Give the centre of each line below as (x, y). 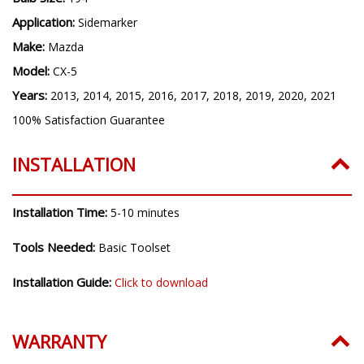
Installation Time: (61, 212)
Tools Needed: (55, 247)
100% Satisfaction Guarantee (89, 119)
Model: (32, 70)
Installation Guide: (63, 282)
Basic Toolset (134, 247)
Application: (45, 22)
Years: (31, 95)
